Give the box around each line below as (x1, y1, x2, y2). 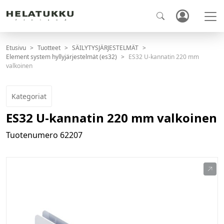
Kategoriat (11, 91, 46, 101)
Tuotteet (37, 43, 60, 52)
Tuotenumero (6, 129, 60, 141)
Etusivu (6, 43, 26, 52)
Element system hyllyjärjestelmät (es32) (6, 52, 117, 61)
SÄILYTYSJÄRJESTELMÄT (72, 43, 138, 52)
